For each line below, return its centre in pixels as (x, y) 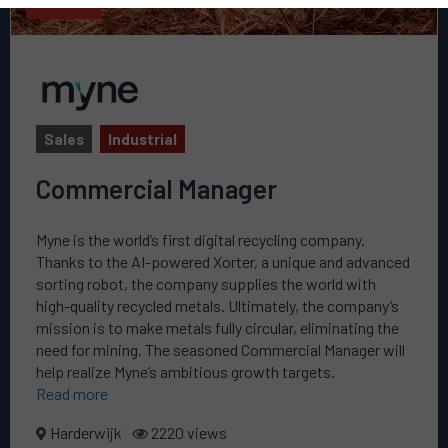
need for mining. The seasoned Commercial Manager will (220, 349)
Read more (72, 393)
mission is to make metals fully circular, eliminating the (217, 327)
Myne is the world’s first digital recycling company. (200, 239)
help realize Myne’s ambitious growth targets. (187, 371)
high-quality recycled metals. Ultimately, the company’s (217, 305)
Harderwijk (84, 432)
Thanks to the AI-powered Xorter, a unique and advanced (223, 261)
